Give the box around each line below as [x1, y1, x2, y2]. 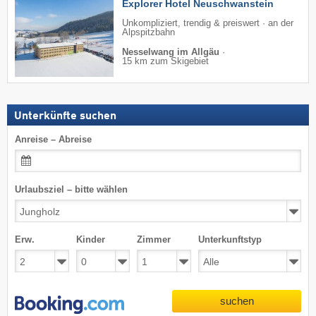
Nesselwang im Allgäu [122, 47, 219, 58]
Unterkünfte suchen [14, 111, 116, 123]
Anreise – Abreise [15, 134, 92, 145]
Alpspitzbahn [122, 28, 175, 38]
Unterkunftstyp [197, 234, 262, 245]
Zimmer [137, 234, 171, 245]
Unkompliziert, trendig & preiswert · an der [122, 18, 293, 29]
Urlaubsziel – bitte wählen [15, 184, 128, 195]
